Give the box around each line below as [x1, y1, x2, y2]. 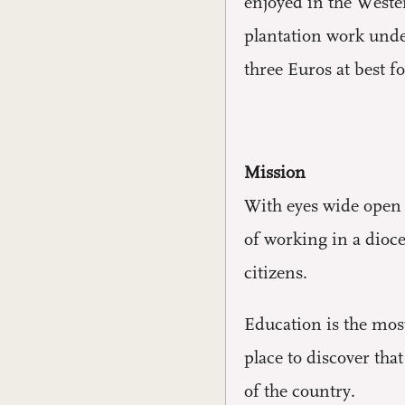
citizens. [244, 263, 307, 283]
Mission [244, 163, 306, 183]
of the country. [244, 381, 355, 401]
